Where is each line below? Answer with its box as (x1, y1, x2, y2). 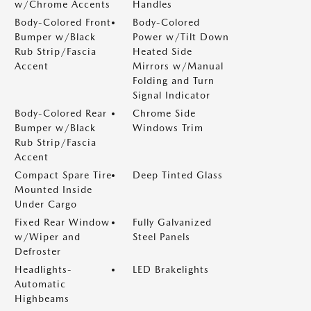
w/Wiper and (15, 230, 81, 242)
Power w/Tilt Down (133, 31, 229, 42)
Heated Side (133, 45, 192, 57)
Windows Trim (133, 121, 203, 133)
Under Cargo (15, 198, 77, 210)
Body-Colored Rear (15, 107, 107, 119)
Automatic (15, 278, 66, 289)
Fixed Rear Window (15, 216, 110, 228)
